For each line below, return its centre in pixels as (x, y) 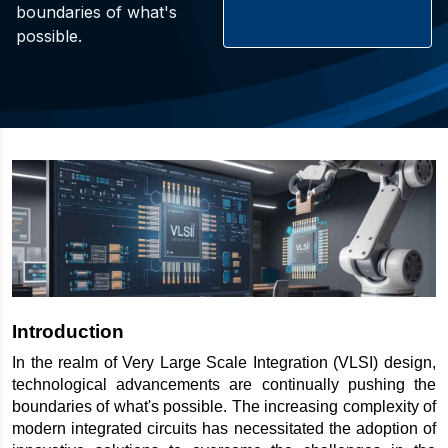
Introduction (68, 332)
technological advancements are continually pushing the (224, 384)
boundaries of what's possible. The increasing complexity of (224, 406)
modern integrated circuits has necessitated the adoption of (224, 428)
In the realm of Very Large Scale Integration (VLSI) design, (224, 362)
